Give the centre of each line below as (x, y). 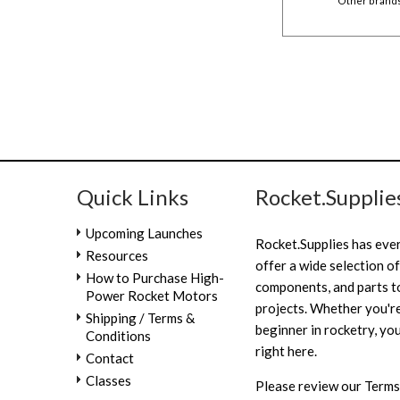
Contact (109, 358)
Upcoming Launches (144, 233)
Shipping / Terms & (140, 318)
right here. (287, 351)
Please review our (310, 386)
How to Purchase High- (154, 278)
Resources (117, 256)
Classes (108, 381)
